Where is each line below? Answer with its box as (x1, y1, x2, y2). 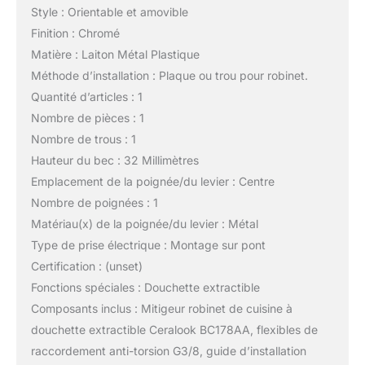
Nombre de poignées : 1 (30, 195, 158, 209)
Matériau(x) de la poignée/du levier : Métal (30, 216, 258, 231)
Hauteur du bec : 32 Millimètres (30, 152, 199, 167)
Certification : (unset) (30, 258, 143, 273)
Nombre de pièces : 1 (30, 110, 144, 125)
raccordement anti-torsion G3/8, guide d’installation (30, 343, 306, 358)
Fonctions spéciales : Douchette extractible (30, 279, 260, 294)
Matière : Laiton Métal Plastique (30, 46, 200, 61)
